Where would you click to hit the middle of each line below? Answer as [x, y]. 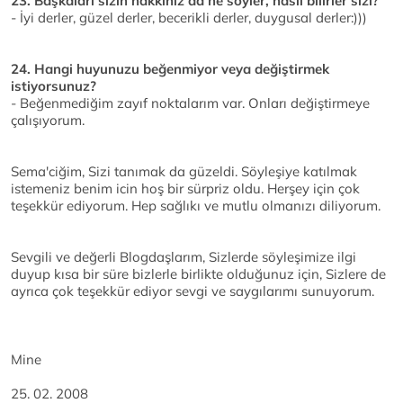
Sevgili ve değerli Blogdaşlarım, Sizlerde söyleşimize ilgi [184, 257]
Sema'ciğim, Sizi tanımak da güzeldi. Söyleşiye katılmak [184, 172]
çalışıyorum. [48, 121]
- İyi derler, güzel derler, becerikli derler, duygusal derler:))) [189, 18]
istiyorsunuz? [54, 86]
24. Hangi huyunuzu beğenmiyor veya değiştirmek [170, 69]
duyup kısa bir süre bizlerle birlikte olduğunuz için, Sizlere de [198, 274]
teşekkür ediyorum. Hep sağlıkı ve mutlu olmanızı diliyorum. [196, 206]
